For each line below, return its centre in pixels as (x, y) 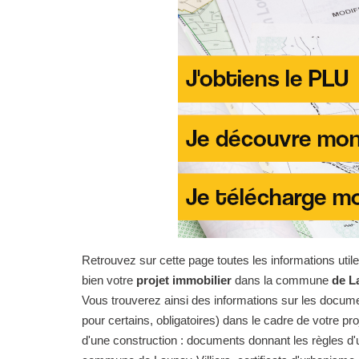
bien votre (109, 280)
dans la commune (282, 280)
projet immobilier (184, 280)
